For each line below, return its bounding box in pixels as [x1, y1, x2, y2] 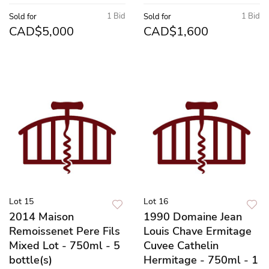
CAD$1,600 [144, 23, 208, 40]
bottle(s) [9, 252, 52, 267]
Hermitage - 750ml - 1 [144, 252, 258, 267]
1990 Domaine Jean [144, 209, 242, 224]
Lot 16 [144, 195, 168, 207]
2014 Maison [9, 209, 74, 224]
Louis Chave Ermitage [144, 223, 252, 238]
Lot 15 [9, 195, 34, 207]
